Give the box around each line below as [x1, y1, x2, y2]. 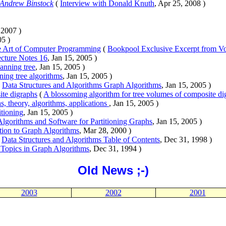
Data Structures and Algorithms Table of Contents [2, 135, 160, 144]
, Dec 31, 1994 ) [89, 144, 141, 153]
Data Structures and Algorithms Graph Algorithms [2, 80, 161, 89]
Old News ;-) [77, 163, 149, 177]
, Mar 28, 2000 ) [79, 126, 131, 135]
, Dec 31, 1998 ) [160, 135, 212, 144]
